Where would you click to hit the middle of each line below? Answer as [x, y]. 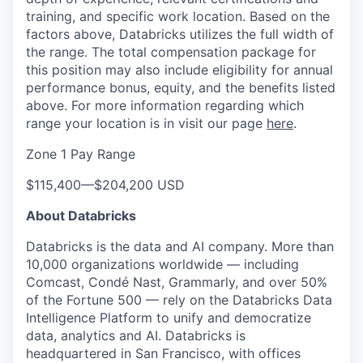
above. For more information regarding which [165, 105]
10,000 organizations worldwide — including [162, 264]
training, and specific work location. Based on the [178, 16]
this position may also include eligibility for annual [179, 70]
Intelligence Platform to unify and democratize [169, 318]
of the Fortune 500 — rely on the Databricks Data [179, 300]
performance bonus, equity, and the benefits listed [181, 88]
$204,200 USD [139, 185]
